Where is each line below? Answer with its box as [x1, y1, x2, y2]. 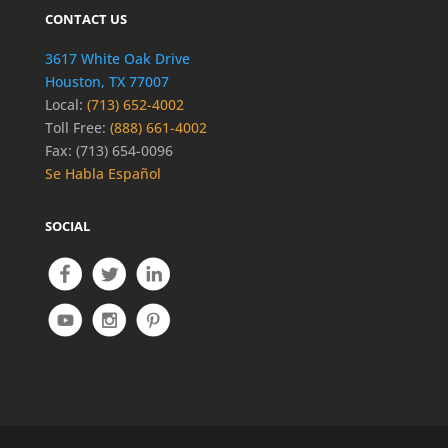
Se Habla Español [44, 164, 161, 184]
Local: [44, 95, 83, 115]
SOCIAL [44, 217, 90, 236]
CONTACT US [44, 10, 127, 29]
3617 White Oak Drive [44, 49, 190, 69]
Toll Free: [44, 118, 106, 138]
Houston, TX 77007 [44, 72, 169, 92]
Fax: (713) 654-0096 [44, 141, 173, 161]
